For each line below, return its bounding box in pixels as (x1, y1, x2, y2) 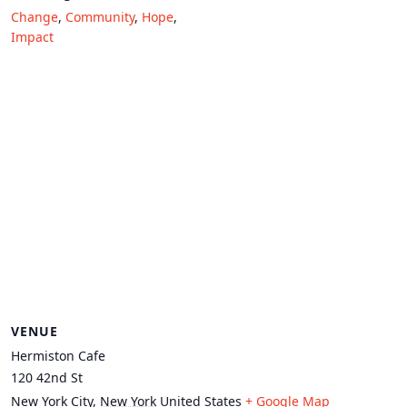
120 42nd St (11, 369, 83, 387)
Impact (11, 28, 54, 46)
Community (65, 8, 134, 26)
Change (11, 8, 58, 26)
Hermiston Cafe (11, 347, 105, 365)
